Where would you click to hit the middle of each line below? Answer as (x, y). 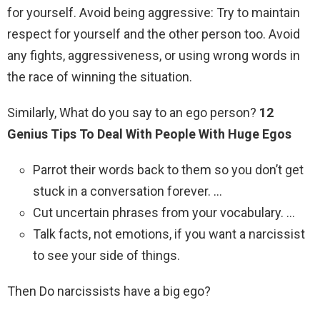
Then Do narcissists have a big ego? (109, 291)
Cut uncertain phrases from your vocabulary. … (164, 213)
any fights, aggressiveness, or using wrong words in (154, 56)
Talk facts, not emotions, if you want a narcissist (169, 234)
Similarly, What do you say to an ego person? (133, 113)
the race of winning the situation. (100, 77)
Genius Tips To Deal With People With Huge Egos (149, 134)
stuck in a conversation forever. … (127, 191)
